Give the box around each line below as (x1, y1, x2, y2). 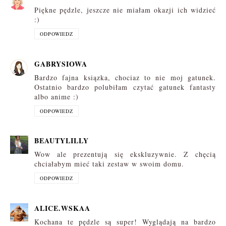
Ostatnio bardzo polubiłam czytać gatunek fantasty (34, 82, 216, 92)
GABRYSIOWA (34, 58, 87, 69)
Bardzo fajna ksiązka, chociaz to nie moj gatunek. (34, 72, 216, 82)
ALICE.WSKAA (34, 202, 90, 213)
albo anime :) (34, 91, 79, 101)
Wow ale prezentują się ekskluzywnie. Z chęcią (34, 149, 216, 159)
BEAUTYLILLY (34, 135, 89, 146)
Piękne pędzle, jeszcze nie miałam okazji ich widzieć (34, 5, 216, 15)
